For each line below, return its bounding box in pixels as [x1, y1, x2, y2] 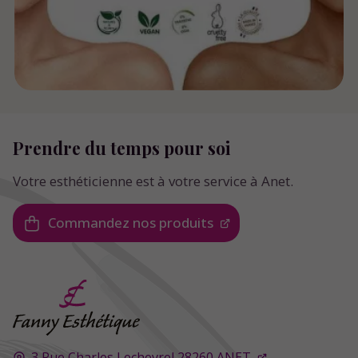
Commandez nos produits [47, 213, 213, 233]
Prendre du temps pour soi [13, 137, 231, 160]
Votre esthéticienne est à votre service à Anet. [13, 172, 293, 191]
